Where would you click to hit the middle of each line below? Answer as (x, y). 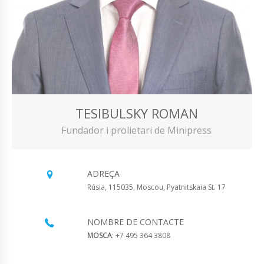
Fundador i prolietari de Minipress (136, 131)
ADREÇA (103, 174)
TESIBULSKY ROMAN (136, 113)
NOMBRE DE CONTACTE (136, 222)
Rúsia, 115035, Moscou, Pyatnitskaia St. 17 (156, 187)
